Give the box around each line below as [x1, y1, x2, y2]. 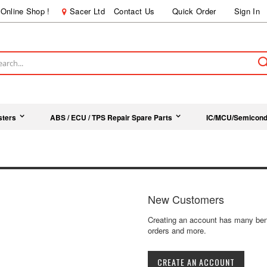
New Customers [147, 191, 224, 207]
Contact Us [113, 5, 155, 17]
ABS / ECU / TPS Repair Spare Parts [50, 111, 172, 123]
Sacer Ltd [69, 5, 105, 17]
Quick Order [172, 5, 216, 17]
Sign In [234, 5, 260, 17]
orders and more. [147, 224, 206, 236]
